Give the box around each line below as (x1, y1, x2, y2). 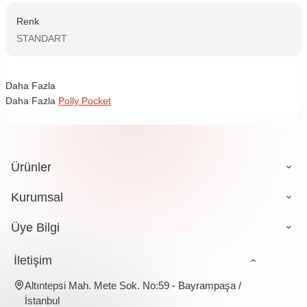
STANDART (16, 32, 67, 44)
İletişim (14, 253, 52, 267)
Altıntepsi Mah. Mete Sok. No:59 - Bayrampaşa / (25, 279, 241, 291)
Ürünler (11, 160, 51, 174)
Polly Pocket (58, 95, 111, 106)
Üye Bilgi (11, 220, 60, 234)
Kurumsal (11, 190, 63, 204)
